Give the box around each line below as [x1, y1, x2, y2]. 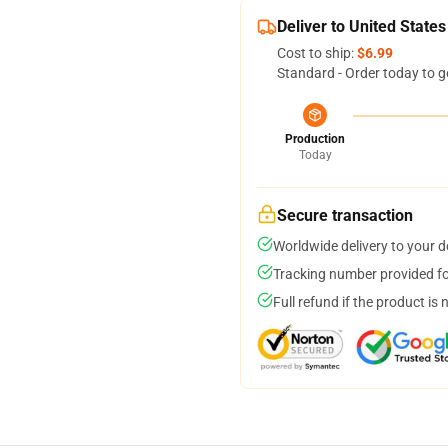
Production [285, 132, 345, 146]
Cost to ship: [277, 45, 357, 61]
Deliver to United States [277, 17, 446, 36]
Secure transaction [277, 206, 413, 225]
